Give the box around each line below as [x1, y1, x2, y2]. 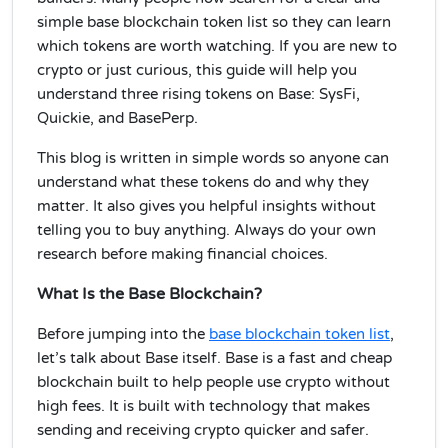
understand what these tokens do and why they [37, 173, 369, 191]
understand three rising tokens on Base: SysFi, [37, 85, 360, 103]
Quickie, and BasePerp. [37, 109, 198, 127]
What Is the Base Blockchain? [37, 283, 262, 304]
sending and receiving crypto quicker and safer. [37, 421, 369, 439]
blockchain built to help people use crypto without [37, 373, 390, 391]
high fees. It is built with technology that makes [37, 397, 370, 415]
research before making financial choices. [37, 245, 328, 263]
